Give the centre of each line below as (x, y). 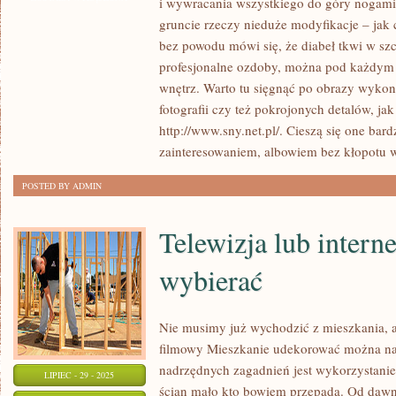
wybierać (211, 280)
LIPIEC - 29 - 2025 (80, 375)
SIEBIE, (156, 107)
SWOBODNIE (167, 195)
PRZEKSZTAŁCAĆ (178, 217)
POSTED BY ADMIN (62, 186)
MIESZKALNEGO (175, 19)
